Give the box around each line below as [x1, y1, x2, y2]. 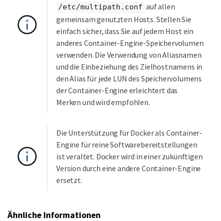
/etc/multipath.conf [58, 2, 143, 12]
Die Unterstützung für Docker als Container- [56, 128, 203, 138]
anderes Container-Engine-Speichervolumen [56, 37, 204, 48]
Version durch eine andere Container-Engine [56, 163, 201, 174]
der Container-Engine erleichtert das [56, 85, 178, 95]
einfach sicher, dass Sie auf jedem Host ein [56, 26, 194, 36]
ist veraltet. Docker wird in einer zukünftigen [56, 151, 203, 162]
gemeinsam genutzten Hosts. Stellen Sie [56, 14, 191, 24]
